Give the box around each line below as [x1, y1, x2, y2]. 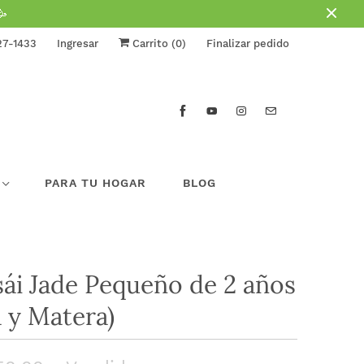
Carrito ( [129, 37, 175, 50]
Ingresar [57, 37, 98, 50]
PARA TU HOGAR [45, 175, 146, 189]
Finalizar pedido [206, 37, 289, 50]
